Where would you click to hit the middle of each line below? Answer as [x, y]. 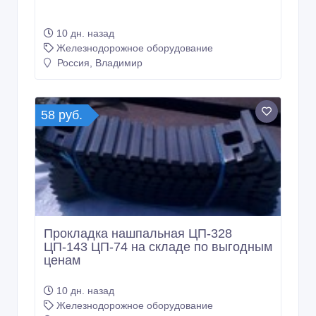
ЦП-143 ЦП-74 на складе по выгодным [158, 232]
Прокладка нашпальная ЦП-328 [138, 219]
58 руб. [62, 101]
